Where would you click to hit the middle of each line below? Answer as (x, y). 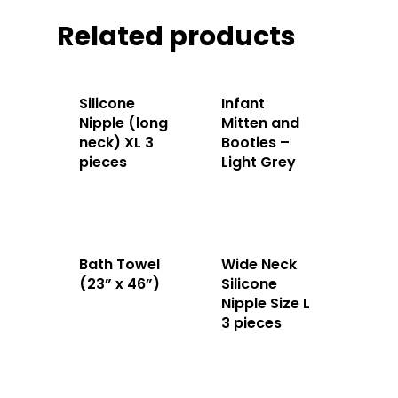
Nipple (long (123, 123)
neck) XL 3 (116, 142)
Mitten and (260, 123)
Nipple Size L (265, 303)
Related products (176, 36)
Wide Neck (259, 264)
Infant (243, 103)
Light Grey (258, 162)
